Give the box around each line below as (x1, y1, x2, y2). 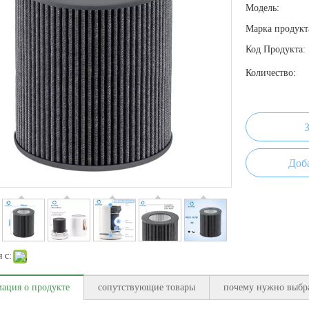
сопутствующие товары (98, 280, 195, 293)
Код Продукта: (246, 43, 306, 54)
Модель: (246, 2, 279, 13)
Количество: (246, 67, 296, 78)
